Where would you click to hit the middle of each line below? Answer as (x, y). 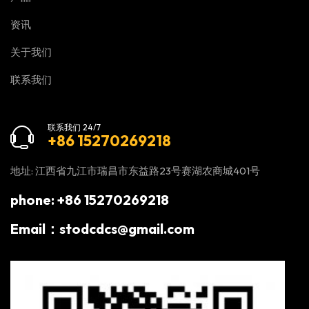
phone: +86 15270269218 (90, 200)
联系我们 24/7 (74, 128)
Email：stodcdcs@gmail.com (102, 229)
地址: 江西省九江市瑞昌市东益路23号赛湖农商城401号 (135, 171)
